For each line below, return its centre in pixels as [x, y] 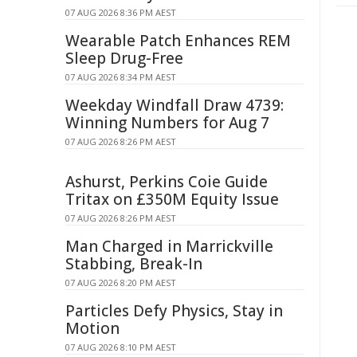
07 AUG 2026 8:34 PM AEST [121, 77]
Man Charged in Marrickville [169, 246]
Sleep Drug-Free [124, 58]
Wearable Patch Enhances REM [178, 41]
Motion [92, 328]
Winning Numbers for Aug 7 [167, 123]
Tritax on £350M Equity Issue [172, 199]
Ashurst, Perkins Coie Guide [167, 182]
